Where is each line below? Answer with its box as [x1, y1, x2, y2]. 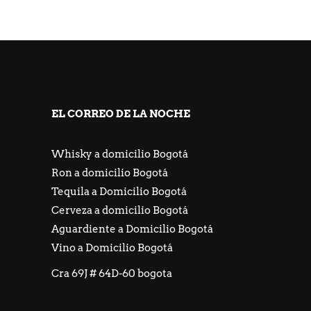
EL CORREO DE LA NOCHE [51, 107, 190, 120]
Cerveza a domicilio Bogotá [51, 203, 188, 217]
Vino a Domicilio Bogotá [51, 241, 173, 254]
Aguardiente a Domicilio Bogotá [51, 222, 213, 235]
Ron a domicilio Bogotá [51, 166, 168, 179]
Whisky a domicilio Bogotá [51, 147, 188, 160]
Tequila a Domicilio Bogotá [51, 185, 187, 198]
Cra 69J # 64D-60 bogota [51, 267, 172, 280]
